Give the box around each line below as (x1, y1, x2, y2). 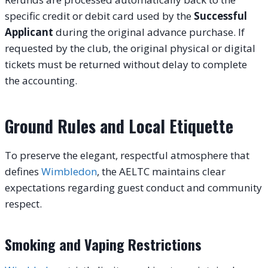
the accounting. (5, 73, 77, 87)
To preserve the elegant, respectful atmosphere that (5, 148, 249, 162)
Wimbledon (41, 164, 97, 178)
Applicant (5, 25, 53, 39)
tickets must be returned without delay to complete (5, 57, 247, 71)
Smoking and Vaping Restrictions (5, 233, 202, 255)
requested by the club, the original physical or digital (5, 41, 255, 55)
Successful (194, 8, 247, 23)
